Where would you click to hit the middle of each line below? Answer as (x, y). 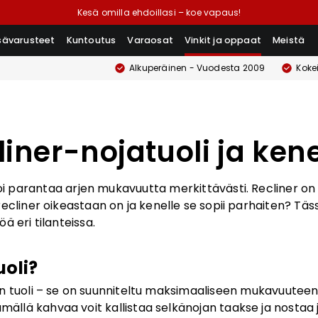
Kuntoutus (91, 40)
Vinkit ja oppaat (223, 40)
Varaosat (150, 40)
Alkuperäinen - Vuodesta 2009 (197, 68)
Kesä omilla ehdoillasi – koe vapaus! (159, 12)
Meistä (289, 40)
